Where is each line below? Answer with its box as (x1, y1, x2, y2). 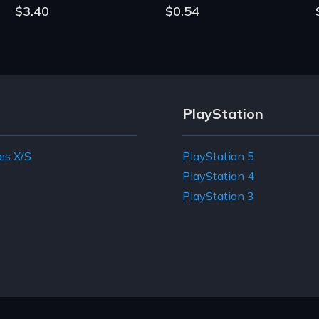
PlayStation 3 (182, 188, 254, 203)
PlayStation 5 (182, 148, 254, 163)
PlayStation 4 (182, 168, 254, 183)
